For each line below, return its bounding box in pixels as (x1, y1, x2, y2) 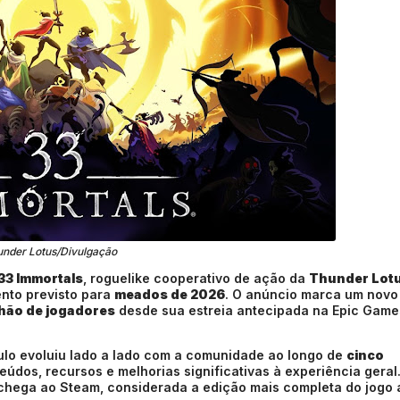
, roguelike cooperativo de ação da (83, 271, 309, 286)
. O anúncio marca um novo (225, 287, 398, 302)
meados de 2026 (114, 287, 225, 302)
